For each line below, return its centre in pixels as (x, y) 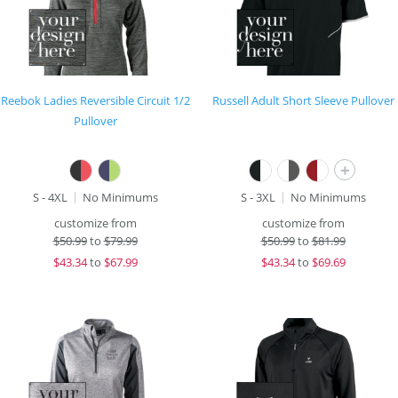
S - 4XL (50, 197)
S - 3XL (258, 197)
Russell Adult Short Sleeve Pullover (303, 100)
